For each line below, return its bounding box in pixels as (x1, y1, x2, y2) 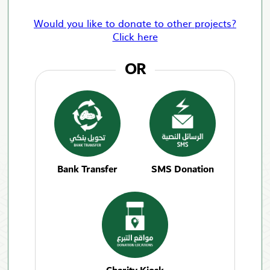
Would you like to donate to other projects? (34, 15, 236, 30)
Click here (112, 28, 158, 43)
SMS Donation (151, 160, 215, 178)
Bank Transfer (57, 160, 118, 178)
